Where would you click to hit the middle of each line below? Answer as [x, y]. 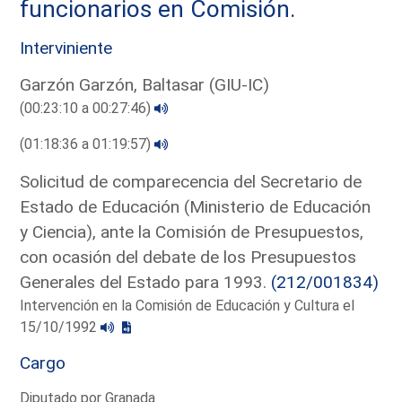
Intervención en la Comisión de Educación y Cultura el [188, 305]
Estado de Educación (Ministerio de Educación [196, 206]
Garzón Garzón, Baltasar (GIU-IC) [145, 84]
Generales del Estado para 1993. [146, 282]
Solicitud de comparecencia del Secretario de [191, 181]
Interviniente [66, 48]
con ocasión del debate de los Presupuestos [188, 257]
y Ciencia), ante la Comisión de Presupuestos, [192, 232]
